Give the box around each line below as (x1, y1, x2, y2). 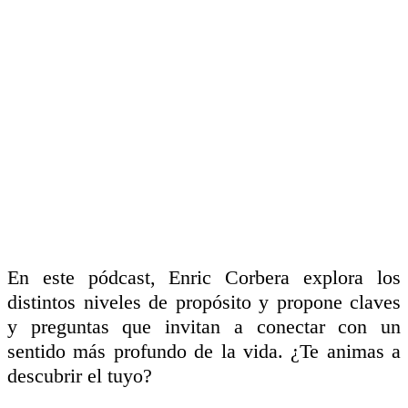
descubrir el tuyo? (7, 363, 152, 387)
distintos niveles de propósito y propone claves (7, 290, 401, 313)
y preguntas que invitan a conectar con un (7, 314, 401, 338)
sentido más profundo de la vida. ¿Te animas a (7, 339, 401, 362)
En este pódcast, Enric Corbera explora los (7, 265, 401, 289)
